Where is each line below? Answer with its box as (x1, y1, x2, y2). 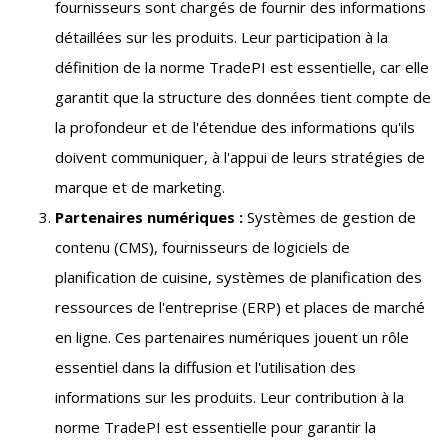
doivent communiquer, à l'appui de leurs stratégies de (55, 147, 425, 167)
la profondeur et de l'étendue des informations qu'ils (55, 117, 415, 137)
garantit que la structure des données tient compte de (55, 87, 431, 107)
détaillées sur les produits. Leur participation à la (55, 27, 388, 47)
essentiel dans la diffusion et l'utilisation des (55, 357, 356, 377)
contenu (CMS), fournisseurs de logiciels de (55, 237, 350, 257)
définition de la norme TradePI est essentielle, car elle (55, 57, 429, 77)
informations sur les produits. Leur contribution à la (55, 387, 404, 407)
